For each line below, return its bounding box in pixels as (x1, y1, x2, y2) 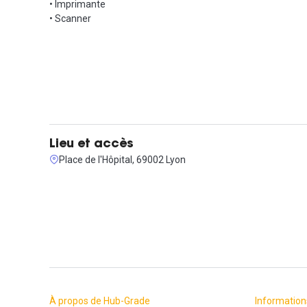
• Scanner (49, 12, 91, 24)
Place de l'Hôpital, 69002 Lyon (59, 153, 186, 165)
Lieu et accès (49, 138, 134, 151)
